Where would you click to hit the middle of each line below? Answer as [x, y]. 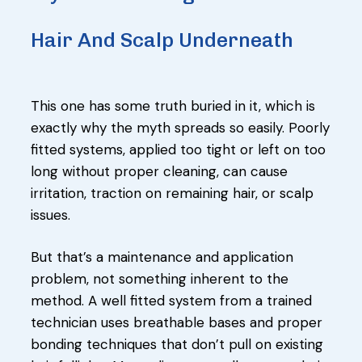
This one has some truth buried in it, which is [173, 105]
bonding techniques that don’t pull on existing [177, 344]
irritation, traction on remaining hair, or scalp [172, 193]
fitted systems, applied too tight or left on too [178, 149]
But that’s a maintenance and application [162, 257]
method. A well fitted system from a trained [171, 300]
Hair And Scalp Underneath [162, 39]
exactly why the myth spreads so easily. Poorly [180, 127]
